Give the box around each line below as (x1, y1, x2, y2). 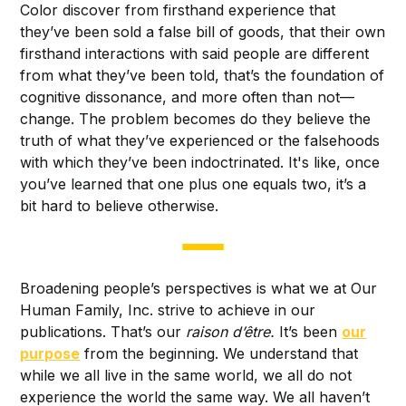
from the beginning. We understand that (80, 343, 359, 362)
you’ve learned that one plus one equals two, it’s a (20, 174, 367, 193)
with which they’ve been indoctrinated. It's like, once (20, 152, 381, 171)
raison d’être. (186, 322, 280, 341)
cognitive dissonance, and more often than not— (20, 87, 355, 106)
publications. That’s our (20, 322, 187, 341)
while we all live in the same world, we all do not (20, 365, 353, 384)
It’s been (279, 322, 343, 341)
